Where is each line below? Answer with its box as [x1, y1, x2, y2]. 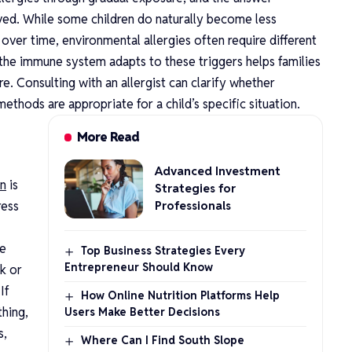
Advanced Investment [154, 163, 280, 179]
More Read [77, 128, 140, 145]
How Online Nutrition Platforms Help [80, 288, 280, 302]
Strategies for [154, 181, 236, 196]
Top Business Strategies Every [80, 243, 245, 258]
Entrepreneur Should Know [64, 259, 213, 274]
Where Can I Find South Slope [80, 332, 244, 347]
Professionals [154, 198, 231, 214]
